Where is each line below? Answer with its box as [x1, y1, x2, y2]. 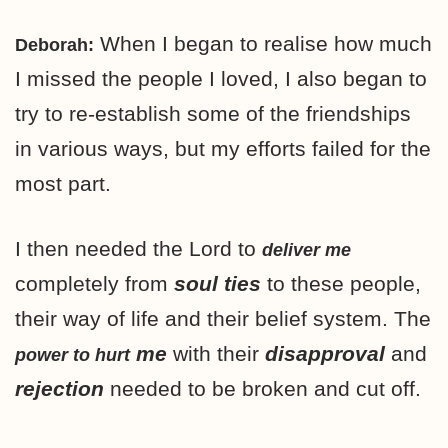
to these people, [261, 271, 421, 295]
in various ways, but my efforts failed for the [15, 136, 431, 160]
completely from [15, 271, 174, 295]
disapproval [265, 341, 385, 365]
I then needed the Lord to [15, 236, 262, 260]
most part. [15, 171, 111, 195]
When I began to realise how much [94, 31, 432, 55]
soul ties [174, 271, 261, 295]
